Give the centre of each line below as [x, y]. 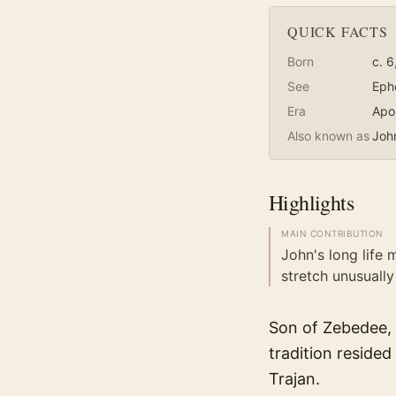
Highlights [311, 203]
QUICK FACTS [338, 32]
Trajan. [294, 379]
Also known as [328, 136]
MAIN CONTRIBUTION [332, 234]
